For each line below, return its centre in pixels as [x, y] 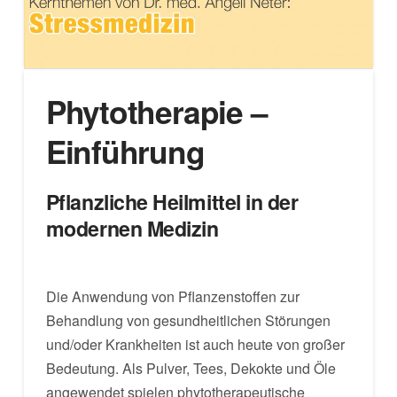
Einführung [125, 151]
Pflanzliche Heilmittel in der [172, 202]
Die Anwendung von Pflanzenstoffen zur [172, 296]
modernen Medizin [132, 228]
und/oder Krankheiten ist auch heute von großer [195, 344]
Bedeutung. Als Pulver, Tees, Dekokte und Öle [191, 368]
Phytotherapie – [156, 111]
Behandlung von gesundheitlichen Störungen [188, 320]
